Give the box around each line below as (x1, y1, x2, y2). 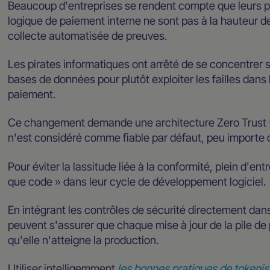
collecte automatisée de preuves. (8, 29, 168, 42)
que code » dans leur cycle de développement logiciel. (8, 174, 266, 188)
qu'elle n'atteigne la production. (8, 233, 159, 246)
